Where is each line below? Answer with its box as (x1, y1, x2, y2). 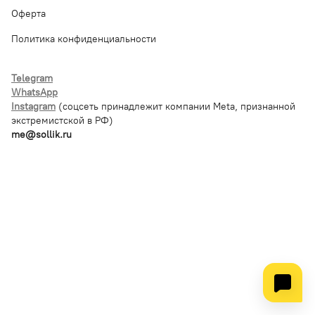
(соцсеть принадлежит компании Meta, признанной (58, 101, 295, 112)
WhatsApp (11, 86, 58, 98)
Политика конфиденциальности (11, 33, 156, 45)
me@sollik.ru (11, 129, 72, 141)
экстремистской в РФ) (11, 115, 113, 127)
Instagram (11, 101, 56, 112)
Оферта (11, 8, 46, 20)
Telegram (11, 72, 53, 84)
